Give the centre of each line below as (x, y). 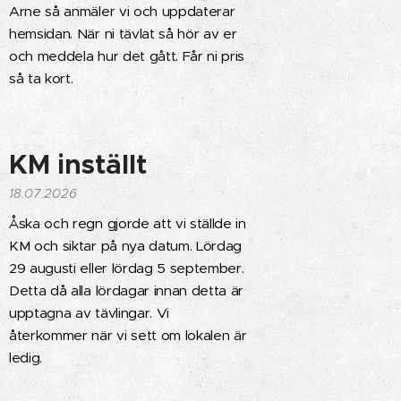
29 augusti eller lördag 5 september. (127, 268)
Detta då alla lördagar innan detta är (127, 290)
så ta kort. (41, 78)
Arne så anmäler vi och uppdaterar (122, 11)
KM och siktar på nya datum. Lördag (126, 246)
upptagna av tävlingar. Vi (89, 313)
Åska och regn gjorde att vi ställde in (128, 223)
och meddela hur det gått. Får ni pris (127, 56)
